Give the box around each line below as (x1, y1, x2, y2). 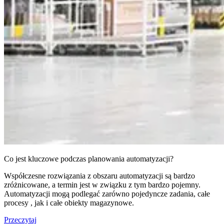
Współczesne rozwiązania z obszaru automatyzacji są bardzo (4, 171, 195, 180)
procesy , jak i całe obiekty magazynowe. (4, 198, 134, 207)
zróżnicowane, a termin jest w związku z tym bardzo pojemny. (4, 180, 200, 189)
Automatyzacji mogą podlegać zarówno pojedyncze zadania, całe (4, 189, 210, 198)
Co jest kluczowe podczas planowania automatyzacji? (4, 154, 173, 163)
